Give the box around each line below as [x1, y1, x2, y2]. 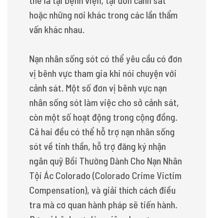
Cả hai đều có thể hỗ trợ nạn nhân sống [29, 126, 175, 137]
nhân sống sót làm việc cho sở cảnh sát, [29, 96, 179, 108]
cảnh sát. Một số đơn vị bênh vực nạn [29, 82, 167, 93]
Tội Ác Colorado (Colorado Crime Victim [29, 169, 182, 181]
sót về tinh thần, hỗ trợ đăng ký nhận [29, 140, 166, 152]
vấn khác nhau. [29, 23, 85, 35]
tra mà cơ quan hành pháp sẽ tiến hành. [29, 199, 178, 210]
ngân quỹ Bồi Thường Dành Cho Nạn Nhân [29, 155, 182, 166]
